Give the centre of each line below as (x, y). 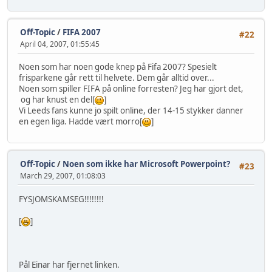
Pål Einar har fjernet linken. (69, 264)
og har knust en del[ (57, 99)
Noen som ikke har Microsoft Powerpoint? (146, 164)
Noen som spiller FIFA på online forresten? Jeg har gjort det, (131, 88)
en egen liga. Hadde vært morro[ (80, 121)
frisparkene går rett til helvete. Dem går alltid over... (117, 77)
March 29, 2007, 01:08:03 (63, 176)
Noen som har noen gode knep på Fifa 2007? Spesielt (118, 66)
